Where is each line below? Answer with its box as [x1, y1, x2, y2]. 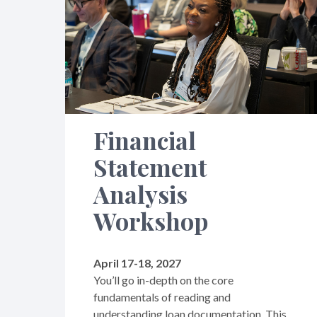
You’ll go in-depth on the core [93, 272, 234, 287]
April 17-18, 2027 [93, 255, 181, 270]
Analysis [93, 177, 188, 210]
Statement [93, 150, 207, 183]
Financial [93, 123, 196, 156]
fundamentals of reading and [93, 289, 231, 304]
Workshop [93, 204, 208, 237]
